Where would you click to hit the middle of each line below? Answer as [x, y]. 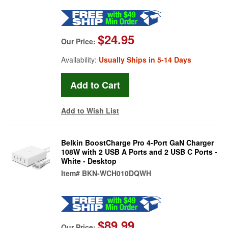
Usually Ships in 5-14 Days [145, 59]
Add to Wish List [90, 110]
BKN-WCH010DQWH [117, 173]
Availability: [80, 59]
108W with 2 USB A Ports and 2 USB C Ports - [139, 151]
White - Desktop [89, 161]
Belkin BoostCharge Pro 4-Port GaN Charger [137, 142]
